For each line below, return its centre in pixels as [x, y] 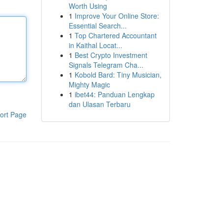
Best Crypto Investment [111, 55]
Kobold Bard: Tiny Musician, [118, 75]
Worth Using [88, 6]
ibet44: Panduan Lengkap [114, 94]
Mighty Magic [89, 84]
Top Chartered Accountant [115, 35]
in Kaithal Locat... [95, 45]
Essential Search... [97, 26]
